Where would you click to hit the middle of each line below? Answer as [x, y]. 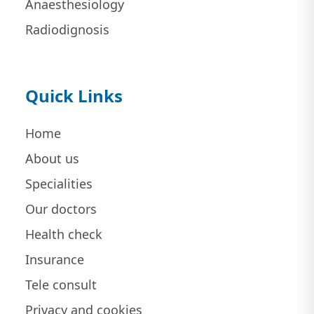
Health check [63, 234]
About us [52, 159]
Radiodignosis [67, 30]
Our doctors [61, 209]
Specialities [59, 184]
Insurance [54, 260]
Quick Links [74, 96]
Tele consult [61, 285]
